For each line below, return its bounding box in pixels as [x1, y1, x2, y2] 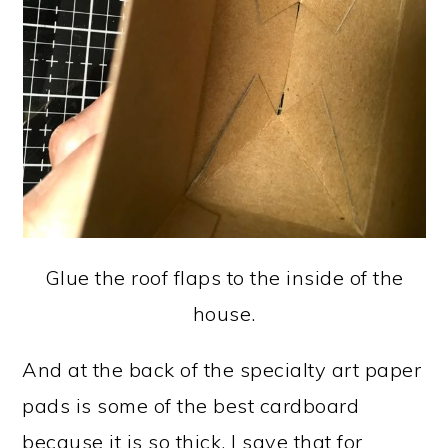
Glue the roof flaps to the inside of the [44, 265, 404, 290]
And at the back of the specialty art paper [22, 357, 422, 382]
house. [192, 301, 256, 326]
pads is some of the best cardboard [22, 393, 360, 418]
